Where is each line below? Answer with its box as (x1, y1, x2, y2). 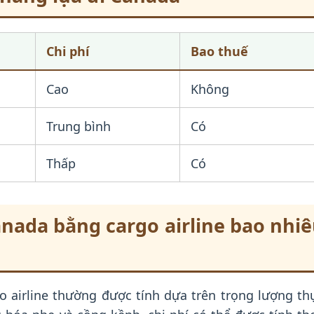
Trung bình (46, 118, 111, 135)
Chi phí (46, 43, 89, 60)
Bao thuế (191, 43, 248, 60)
